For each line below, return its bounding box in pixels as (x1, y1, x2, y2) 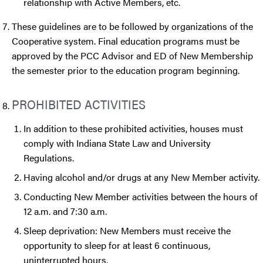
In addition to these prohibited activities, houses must (23, 122, 243, 136)
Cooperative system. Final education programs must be (12, 34, 240, 48)
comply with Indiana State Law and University (23, 136, 211, 150)
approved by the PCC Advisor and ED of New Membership (12, 49, 253, 63)
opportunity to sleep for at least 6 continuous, (23, 238, 210, 252)
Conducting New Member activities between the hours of (23, 190, 258, 204)
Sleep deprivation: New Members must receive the (23, 224, 231, 238)
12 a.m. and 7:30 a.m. (23, 204, 107, 218)
